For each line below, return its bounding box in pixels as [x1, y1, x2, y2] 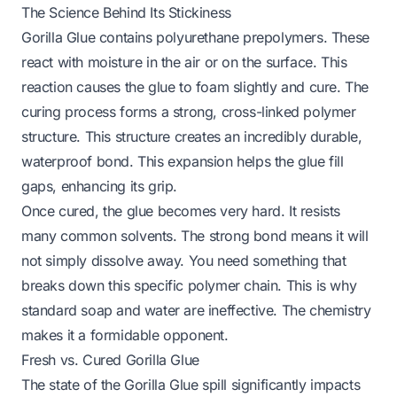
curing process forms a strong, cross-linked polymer [21, 102, 356, 121]
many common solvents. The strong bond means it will [21, 226, 369, 245]
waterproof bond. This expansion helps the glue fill [21, 152, 344, 170]
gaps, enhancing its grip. [21, 176, 178, 195]
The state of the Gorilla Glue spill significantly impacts [21, 375, 361, 393]
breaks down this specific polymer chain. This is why [21, 276, 357, 294]
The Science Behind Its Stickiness [21, 3, 231, 21]
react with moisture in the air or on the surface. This [21, 52, 347, 71]
